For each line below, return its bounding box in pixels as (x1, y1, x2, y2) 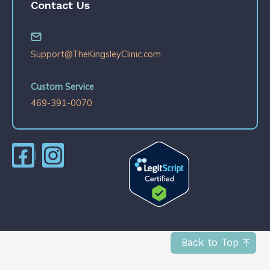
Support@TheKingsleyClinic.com (31, 48, 162, 60)
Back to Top (181, 237, 239, 248)
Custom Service (31, 80, 95, 92)
